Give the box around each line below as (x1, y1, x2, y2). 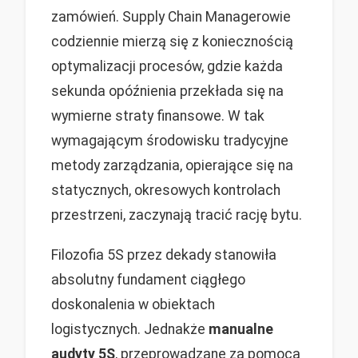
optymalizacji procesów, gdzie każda (51, 58, 283, 74)
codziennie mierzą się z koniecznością (51, 33, 293, 50)
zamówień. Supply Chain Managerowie (51, 8, 291, 25)
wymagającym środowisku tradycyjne (51, 132, 288, 149)
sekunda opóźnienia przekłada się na (51, 82, 284, 99)
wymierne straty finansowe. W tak (51, 107, 265, 124)
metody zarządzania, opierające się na (51, 157, 293, 173)
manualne (209, 320, 273, 337)
